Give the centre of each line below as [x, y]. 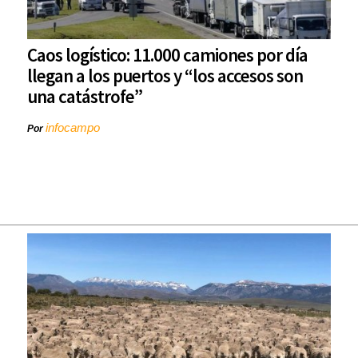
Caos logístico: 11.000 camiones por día [167, 55]
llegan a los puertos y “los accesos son [165, 76]
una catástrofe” [85, 97]
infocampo [73, 128]
